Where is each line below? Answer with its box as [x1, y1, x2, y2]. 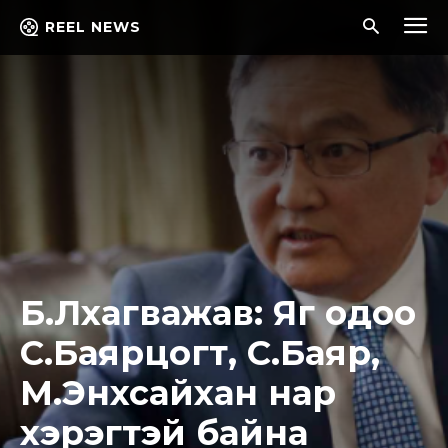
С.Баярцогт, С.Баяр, [20, 332, 380, 374]
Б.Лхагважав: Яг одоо [20, 292, 416, 334]
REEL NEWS [45, 18, 141, 36]
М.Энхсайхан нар [20, 372, 336, 414]
